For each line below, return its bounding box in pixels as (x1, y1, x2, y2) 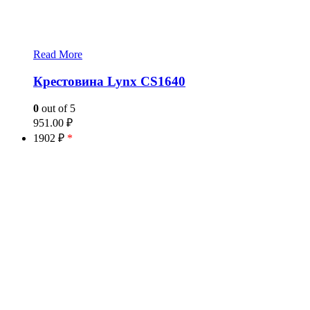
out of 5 (39, 102, 75, 114)
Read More (33, 48, 82, 61)
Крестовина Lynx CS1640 (33, 73, 185, 89)
